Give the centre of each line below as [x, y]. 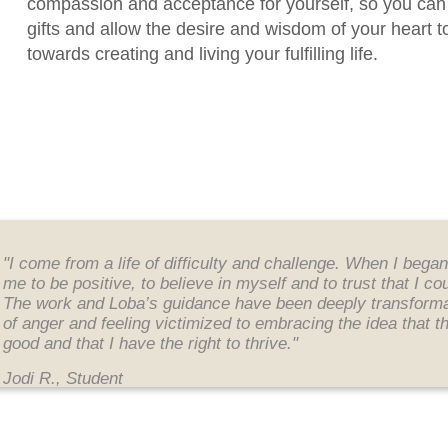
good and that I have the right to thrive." [150, 343]
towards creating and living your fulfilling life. [202, 54]
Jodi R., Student [63, 378]
